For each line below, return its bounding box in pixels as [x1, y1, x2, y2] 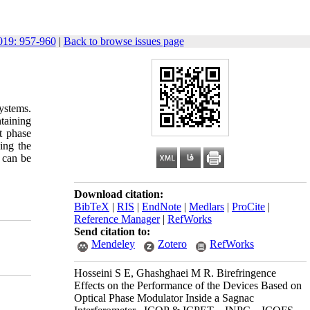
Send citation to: [74, 226, 150, 237]
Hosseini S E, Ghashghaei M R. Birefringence [74, 267, 276, 279]
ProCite [232, 201, 265, 212]
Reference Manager [74, 213, 160, 225]
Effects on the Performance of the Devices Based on [74, 280, 302, 291]
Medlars [189, 201, 224, 212]
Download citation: [74, 188, 163, 200]
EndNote [142, 201, 181, 212]
